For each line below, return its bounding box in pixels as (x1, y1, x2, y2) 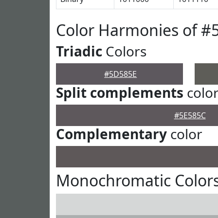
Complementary (56, 125, 167, 143)
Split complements (56, 83, 183, 102)
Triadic (56, 42, 102, 60)
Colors (102, 42, 146, 60)
